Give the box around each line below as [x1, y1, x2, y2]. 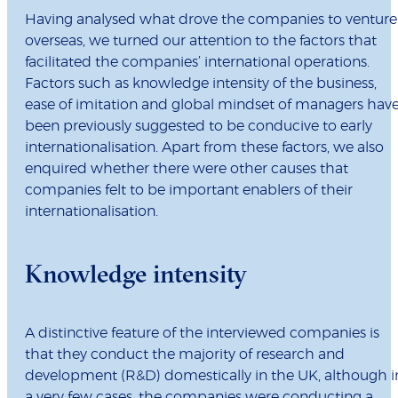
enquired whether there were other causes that [25, 162, 348, 177]
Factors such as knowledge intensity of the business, [25, 76, 377, 92]
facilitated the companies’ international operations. [25, 55, 370, 70]
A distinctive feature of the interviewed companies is [25, 326, 379, 341]
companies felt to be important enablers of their [25, 183, 353, 198]
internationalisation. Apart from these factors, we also [25, 140, 384, 155]
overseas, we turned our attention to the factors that [25, 34, 377, 49]
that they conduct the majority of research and [25, 347, 345, 362]
